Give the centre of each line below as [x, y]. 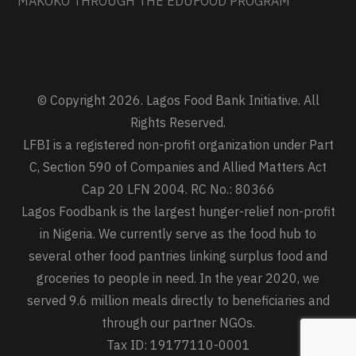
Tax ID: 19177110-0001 [178, 345]
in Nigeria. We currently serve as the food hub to [178, 234]
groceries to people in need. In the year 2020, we [178, 279]
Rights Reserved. [178, 123]
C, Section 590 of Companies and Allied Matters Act [178, 167]
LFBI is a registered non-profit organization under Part [178, 145]
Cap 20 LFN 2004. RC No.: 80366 [178, 190]
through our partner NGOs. [178, 323]
